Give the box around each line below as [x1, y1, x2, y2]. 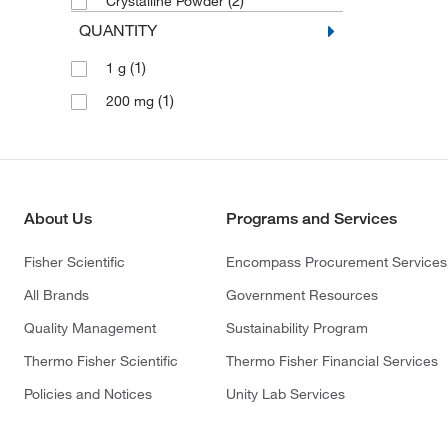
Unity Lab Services [226, 385, 346, 403]
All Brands [24, 286, 89, 304]
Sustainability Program [226, 319, 369, 337]
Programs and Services [226, 209, 398, 228]
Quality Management [24, 319, 156, 337]
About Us [24, 209, 92, 228]
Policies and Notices [24, 385, 152, 403]
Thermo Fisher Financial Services [226, 352, 439, 370]
